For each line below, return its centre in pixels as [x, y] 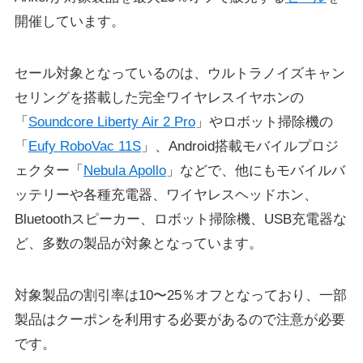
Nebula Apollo [124, 170]
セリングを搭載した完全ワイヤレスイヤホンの [159, 97]
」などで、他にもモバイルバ [255, 170]
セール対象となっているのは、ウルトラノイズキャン [179, 73]
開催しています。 [69, 21]
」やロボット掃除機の [264, 122]
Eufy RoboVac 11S [84, 146]
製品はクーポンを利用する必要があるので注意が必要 [179, 319]
